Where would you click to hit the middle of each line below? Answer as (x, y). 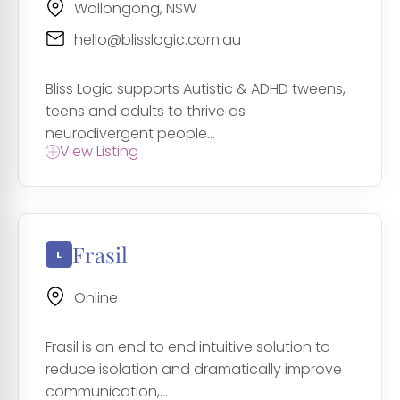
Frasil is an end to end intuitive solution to (188, 347)
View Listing (99, 152)
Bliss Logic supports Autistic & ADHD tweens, (196, 89)
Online (96, 298)
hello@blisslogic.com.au (158, 40)
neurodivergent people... (130, 134)
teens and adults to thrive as (146, 112)
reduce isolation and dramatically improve (194, 370)
